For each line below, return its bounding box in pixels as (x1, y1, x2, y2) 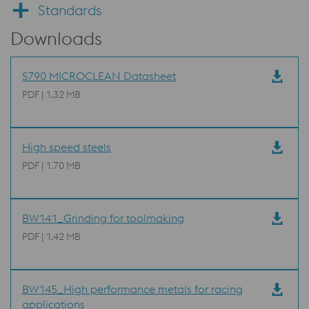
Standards (38, 1, 101, 19)
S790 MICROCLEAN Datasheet (22, 69, 176, 83)
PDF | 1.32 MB (22, 88, 81, 101)
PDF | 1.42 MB (22, 230, 81, 243)
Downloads (10, 27, 102, 50)
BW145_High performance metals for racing (22, 282, 243, 297)
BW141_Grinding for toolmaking (22, 211, 184, 226)
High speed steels (22, 140, 111, 154)
